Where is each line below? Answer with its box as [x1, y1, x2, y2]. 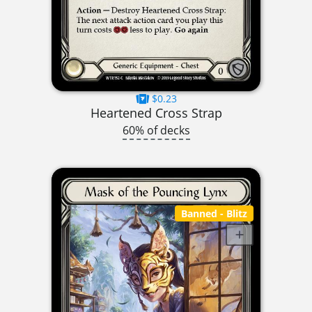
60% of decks [122, 123, 190, 139]
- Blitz [217, 206, 248, 220]
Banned [181, 206, 218, 220]
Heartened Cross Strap [90, 104, 222, 122]
